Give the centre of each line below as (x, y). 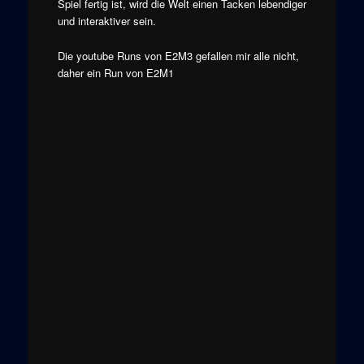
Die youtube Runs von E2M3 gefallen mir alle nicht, (178, 55)
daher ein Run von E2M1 (115, 72)
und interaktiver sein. (106, 21)
